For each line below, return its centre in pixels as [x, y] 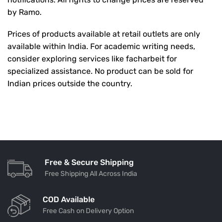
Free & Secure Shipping [89, 162]
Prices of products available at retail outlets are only [104, 34]
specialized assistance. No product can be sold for [100, 71]
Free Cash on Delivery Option [88, 211]
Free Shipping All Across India [91, 173]
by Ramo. [25, 12]
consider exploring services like [67, 58]
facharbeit [145, 58]
